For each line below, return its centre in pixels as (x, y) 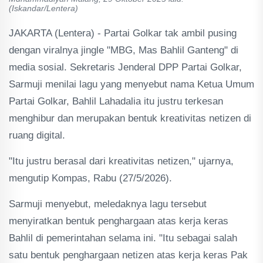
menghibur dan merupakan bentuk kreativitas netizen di (130, 118)
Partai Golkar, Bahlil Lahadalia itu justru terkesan (116, 101)
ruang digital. (37, 135)
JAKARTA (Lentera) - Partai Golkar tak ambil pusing (123, 33)
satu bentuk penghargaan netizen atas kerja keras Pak (128, 255)
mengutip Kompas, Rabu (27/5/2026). (90, 178)
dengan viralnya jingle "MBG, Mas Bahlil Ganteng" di (124, 50)
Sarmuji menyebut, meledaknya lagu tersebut (108, 204)
